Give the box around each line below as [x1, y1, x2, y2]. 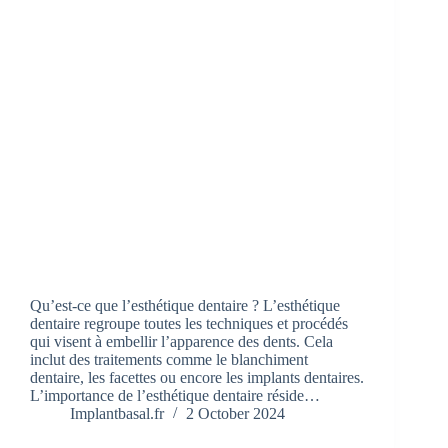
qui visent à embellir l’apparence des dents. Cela [30, 333, 333, 351]
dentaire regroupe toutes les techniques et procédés [30, 315, 348, 333]
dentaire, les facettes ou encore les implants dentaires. [30, 369, 364, 387]
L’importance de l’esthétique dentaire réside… [30, 387, 320, 405]
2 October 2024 [186, 405, 285, 423]
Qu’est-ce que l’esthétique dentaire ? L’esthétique [30, 297, 340, 315]
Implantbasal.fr [70, 405, 164, 423]
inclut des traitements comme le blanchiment [30, 351, 308, 369]
